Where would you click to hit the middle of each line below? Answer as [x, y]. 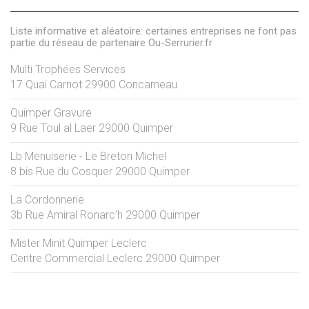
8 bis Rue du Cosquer [61, 171]
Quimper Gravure [51, 112]
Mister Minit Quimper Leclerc [79, 243]
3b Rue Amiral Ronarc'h [67, 215]
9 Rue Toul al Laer [53, 128]
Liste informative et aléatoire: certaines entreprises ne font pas [153, 31]
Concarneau [148, 84]
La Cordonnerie [47, 199]
